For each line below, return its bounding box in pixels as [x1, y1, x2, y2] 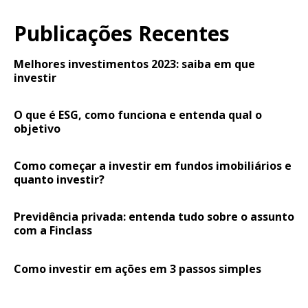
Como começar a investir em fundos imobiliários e [14, 157, 291, 173]
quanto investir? [14, 171, 104, 187]
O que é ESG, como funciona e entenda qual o [14, 107, 262, 122]
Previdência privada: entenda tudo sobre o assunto [14, 208, 294, 224]
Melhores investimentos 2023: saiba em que [14, 56, 255, 71]
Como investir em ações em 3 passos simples [14, 261, 261, 276]
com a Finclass [14, 222, 92, 238]
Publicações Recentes [14, 19, 230, 47]
